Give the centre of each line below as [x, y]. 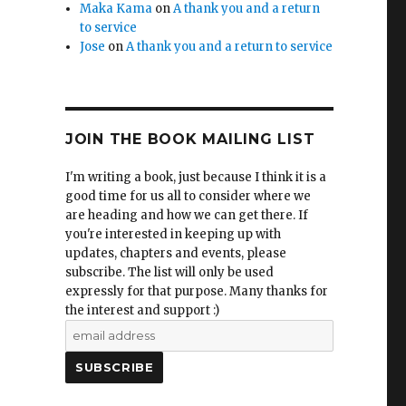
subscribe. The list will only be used [169, 272]
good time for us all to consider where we [188, 196]
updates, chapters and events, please [175, 253]
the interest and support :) [142, 310]
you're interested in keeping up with [173, 234]
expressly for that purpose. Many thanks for [196, 291]
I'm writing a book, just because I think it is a [195, 177]
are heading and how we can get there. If [186, 215]
